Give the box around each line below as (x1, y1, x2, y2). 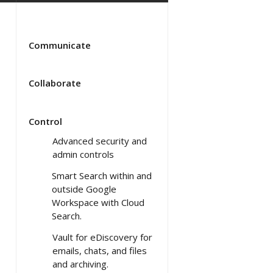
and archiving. (52, 257, 108, 270)
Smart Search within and (52, 169, 152, 182)
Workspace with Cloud (52, 196, 144, 208)
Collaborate (29, 76, 81, 89)
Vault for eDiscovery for (52, 230, 152, 243)
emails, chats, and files (52, 244, 147, 257)
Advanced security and (52, 134, 147, 147)
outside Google (52, 182, 116, 195)
